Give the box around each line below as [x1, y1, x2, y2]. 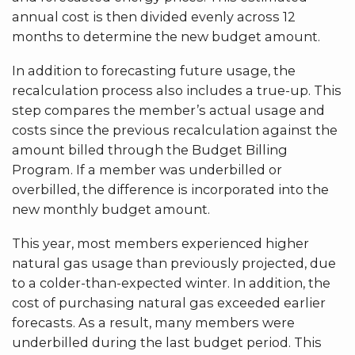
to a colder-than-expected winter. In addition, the [12, 274, 330, 291]
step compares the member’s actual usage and [12, 101, 325, 118]
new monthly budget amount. [12, 200, 210, 217]
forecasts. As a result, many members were [12, 314, 295, 330]
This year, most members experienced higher [12, 235, 309, 251]
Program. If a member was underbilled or [12, 161, 282, 177]
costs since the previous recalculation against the [12, 121, 338, 138]
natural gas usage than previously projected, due [12, 254, 336, 271]
